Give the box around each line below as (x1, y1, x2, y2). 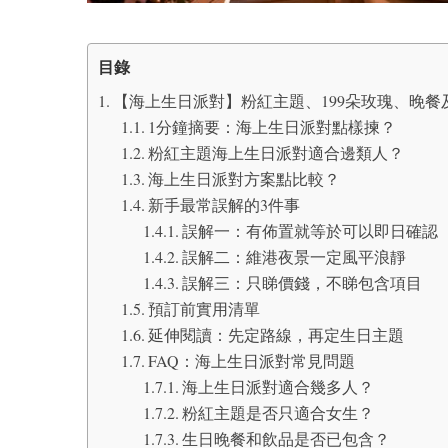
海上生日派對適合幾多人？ (182, 376, 375, 398)
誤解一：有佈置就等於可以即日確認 (182, 220, 439, 242)
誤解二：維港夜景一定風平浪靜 (182, 246, 407, 268)
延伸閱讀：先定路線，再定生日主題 (147, 324, 404, 346)
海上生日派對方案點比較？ (147, 168, 340, 190)
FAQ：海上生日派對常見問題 (147, 350, 355, 372)
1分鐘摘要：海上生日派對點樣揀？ (147, 116, 396, 138)
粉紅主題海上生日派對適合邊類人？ (147, 142, 404, 164)
